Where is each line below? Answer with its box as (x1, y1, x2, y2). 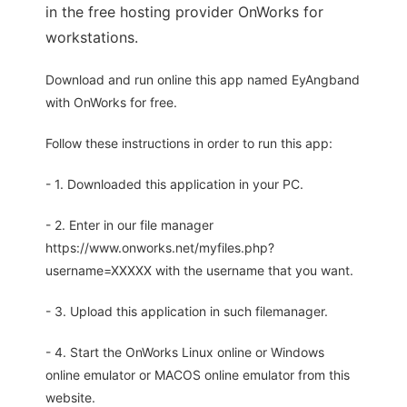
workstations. (45, 28, 138, 47)
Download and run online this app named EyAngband (45, 72, 360, 88)
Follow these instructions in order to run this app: (45, 135, 333, 152)
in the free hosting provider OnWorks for (45, 3, 323, 22)
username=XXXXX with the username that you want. (45, 263, 353, 279)
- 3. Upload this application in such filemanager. (45, 303, 328, 320)
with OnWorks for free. (45, 94, 177, 111)
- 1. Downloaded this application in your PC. (45, 176, 303, 193)
